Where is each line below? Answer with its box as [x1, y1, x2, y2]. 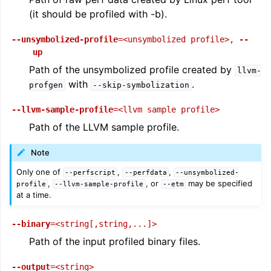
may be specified [185, 178, 252, 188]
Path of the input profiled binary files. [29, 235, 200, 247]
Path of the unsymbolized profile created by [29, 64, 235, 76]
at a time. [16, 189, 52, 200]
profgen [29, 80, 63, 90]
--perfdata [124, 168, 167, 176]
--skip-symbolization [93, 80, 190, 90]
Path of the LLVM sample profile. [29, 121, 179, 133]
